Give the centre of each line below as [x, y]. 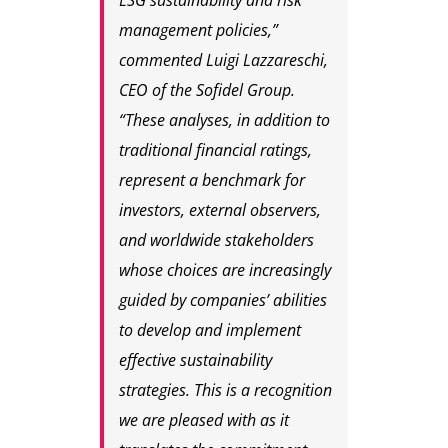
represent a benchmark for [211, 180]
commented [162, 60]
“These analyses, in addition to [224, 120]
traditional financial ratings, [215, 150]
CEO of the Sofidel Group [204, 90]
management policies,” [198, 30]
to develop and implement [209, 330]
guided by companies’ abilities [222, 300]
